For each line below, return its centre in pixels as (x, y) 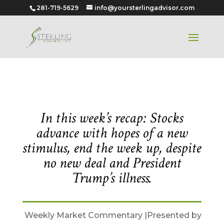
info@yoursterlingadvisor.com (144, 8)
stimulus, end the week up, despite (112, 148)
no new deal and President (112, 163)
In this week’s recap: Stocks (112, 118)
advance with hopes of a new (112, 133)
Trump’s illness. (112, 178)
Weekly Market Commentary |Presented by (113, 215)
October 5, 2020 (63, 83)
